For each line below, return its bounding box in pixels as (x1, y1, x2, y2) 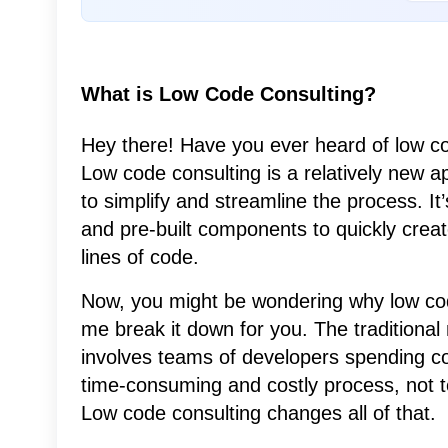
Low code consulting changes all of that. (81, 402, 436, 425)
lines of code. (81, 246, 199, 269)
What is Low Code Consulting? (81, 83, 376, 106)
